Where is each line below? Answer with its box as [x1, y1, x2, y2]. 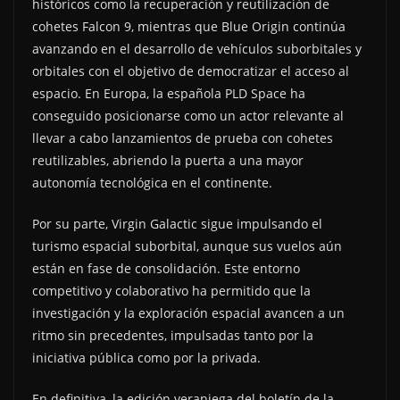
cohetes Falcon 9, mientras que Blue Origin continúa [32, 18, 346, 35]
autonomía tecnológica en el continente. [32, 174, 272, 191]
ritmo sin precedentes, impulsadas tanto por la [32, 327, 313, 344]
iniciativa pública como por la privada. [32, 349, 261, 366]
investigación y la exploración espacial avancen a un [32, 304, 345, 321]
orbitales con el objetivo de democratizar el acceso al [32, 62, 349, 79]
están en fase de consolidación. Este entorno [32, 260, 300, 277]
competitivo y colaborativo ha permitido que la [32, 282, 311, 299]
